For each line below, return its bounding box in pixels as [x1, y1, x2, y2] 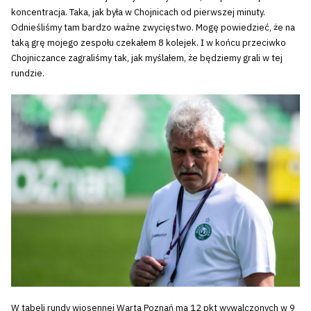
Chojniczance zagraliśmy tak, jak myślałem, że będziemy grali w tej [11, 51, 283, 64]
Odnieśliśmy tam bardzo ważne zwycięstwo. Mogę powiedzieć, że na [11, 21, 295, 33]
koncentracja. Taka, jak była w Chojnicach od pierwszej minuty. [11, 6, 265, 18]
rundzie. [11, 67, 44, 79]
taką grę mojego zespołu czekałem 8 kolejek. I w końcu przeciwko [11, 36, 286, 49]
